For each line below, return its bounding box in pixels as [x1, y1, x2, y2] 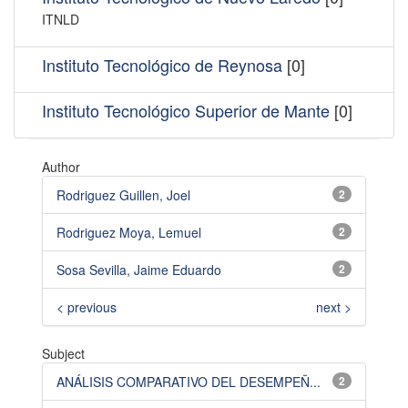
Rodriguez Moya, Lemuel [56, 223, 201, 242]
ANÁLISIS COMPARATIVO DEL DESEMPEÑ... [56, 372, 321, 392]
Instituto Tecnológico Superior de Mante [42, 98, 330, 123]
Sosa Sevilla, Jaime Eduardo [56, 260, 221, 280]
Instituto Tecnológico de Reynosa [42, 53, 282, 77]
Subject [42, 344, 85, 363]
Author [42, 158, 80, 177]
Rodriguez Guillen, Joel [56, 186, 190, 205]
